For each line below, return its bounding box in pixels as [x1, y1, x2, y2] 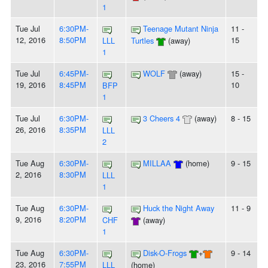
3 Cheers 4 [143, 112, 180, 124]
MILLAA [143, 157, 171, 169]
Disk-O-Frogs [143, 247, 187, 259]
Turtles [131, 35, 154, 47]
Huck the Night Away [143, 202, 214, 214]
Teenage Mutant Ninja [143, 23, 218, 35]
